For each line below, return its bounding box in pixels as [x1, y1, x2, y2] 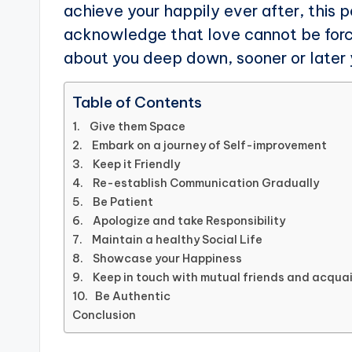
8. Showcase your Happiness [72, 251, 242, 266]
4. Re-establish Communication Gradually [72, 176, 319, 191]
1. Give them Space [72, 119, 185, 134]
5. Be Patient [72, 195, 153, 210]
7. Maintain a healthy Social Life [72, 233, 262, 247]
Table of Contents [72, 93, 202, 112]
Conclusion [72, 308, 136, 323]
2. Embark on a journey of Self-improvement [72, 138, 327, 153]
